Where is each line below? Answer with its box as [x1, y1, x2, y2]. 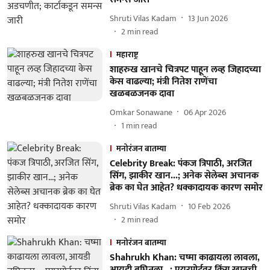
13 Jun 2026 [187, 11, 228, 25]
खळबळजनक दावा [109, 86, 174, 102]
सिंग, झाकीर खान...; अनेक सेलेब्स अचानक [109, 168, 259, 184]
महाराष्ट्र [116, 48, 138, 61]
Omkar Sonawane [109, 105, 172, 119]
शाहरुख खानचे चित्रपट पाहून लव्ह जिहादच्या [109, 61, 261, 78]
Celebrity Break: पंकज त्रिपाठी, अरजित [109, 155, 252, 172]
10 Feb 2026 [187, 199, 230, 213]
